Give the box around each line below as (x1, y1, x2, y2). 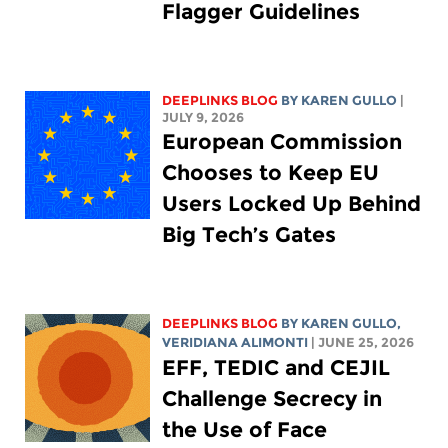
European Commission (161, 129, 402, 155)
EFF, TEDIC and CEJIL (161, 355, 390, 381)
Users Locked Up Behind (161, 191, 421, 217)
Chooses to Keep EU (161, 160, 379, 186)
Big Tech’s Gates (161, 222, 336, 248)
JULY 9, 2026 (161, 110, 244, 126)
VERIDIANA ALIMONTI (161, 335, 308, 351)
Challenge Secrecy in (161, 386, 382, 412)
